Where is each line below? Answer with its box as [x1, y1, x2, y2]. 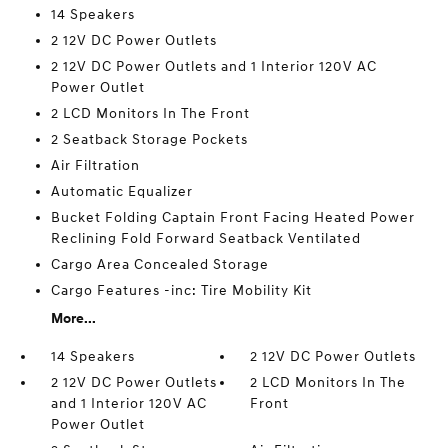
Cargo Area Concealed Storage [50, 256, 269, 273]
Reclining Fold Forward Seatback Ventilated [50, 230, 361, 247]
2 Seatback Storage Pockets [50, 131, 248, 148]
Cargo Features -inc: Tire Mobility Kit [50, 282, 312, 299]
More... [50, 310, 96, 327]
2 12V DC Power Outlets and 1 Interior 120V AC [50, 58, 377, 75]
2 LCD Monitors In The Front [50, 105, 250, 122]
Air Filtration [50, 157, 140, 174]
